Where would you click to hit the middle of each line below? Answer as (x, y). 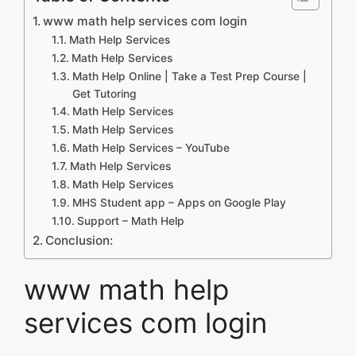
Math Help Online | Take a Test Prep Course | (189, 76)
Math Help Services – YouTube (151, 147)
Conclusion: (79, 240)
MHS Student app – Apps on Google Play (179, 202)
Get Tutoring (104, 93)
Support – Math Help (130, 221)
